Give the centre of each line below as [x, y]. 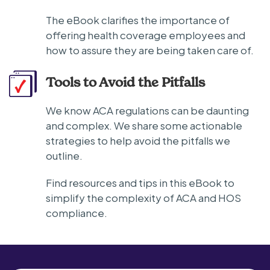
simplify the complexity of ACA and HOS [143, 198]
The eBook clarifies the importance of [138, 20]
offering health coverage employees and [146, 35]
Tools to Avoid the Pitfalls [125, 82]
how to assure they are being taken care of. [150, 50]
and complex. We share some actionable [144, 125]
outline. [64, 155]
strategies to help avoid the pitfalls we [138, 140]
